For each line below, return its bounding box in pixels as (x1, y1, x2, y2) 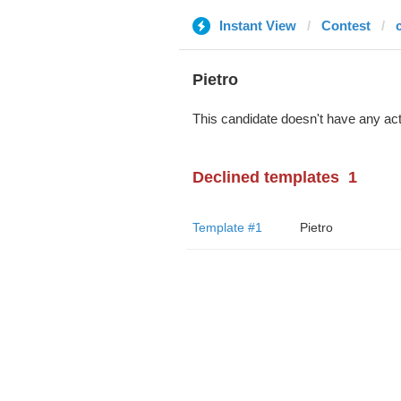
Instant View (218, 18, 296, 33)
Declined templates (192, 168, 339, 186)
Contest (320, 18, 371, 33)
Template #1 (192, 220, 262, 235)
